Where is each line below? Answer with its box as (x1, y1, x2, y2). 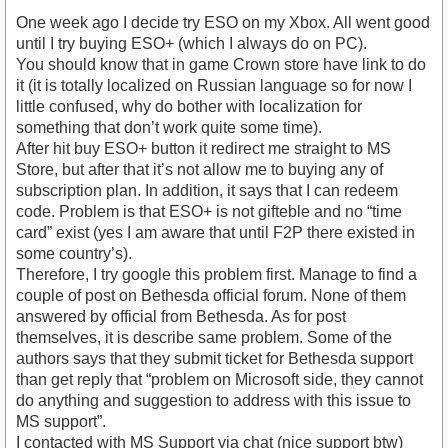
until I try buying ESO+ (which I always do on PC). (16, 35, 367, 53)
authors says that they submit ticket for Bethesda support (16, 350, 413, 368)
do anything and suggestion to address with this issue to (16, 392, 411, 410)
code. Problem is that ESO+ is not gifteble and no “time (16, 203, 402, 221)
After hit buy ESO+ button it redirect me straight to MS (16, 140, 391, 158)
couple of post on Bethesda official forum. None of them (16, 287, 406, 305)
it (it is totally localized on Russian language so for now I (16, 77, 412, 95)
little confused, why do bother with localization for (16, 98, 362, 116)
